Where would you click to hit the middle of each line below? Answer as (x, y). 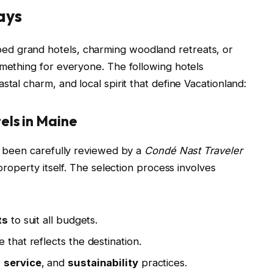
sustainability (103, 263)
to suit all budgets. (53, 220)
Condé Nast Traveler (193, 150)
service (23, 263)
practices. (162, 263)
